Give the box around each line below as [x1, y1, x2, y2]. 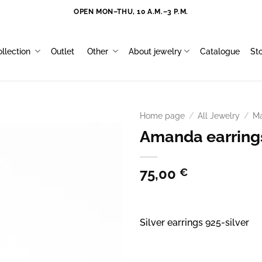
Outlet [50, 46, 77, 56]
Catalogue [200, 46, 240, 56]
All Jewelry [198, 111, 240, 120]
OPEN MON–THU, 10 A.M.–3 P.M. [74, 7, 188, 16]
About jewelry [129, 46, 182, 56]
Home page [140, 111, 185, 120]
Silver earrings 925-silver [140, 216, 249, 228]
